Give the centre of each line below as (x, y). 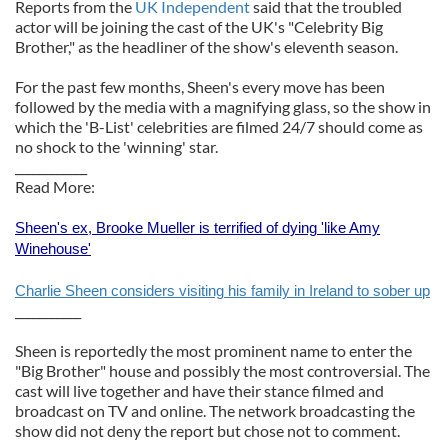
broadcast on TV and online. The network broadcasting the (215, 410)
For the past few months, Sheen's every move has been (200, 86)
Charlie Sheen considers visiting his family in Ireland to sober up (222, 291)
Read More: (55, 186)
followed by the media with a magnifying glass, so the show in (223, 106)
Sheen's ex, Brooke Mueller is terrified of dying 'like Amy (197, 228)
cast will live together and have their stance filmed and (199, 390)
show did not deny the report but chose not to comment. (207, 430)
